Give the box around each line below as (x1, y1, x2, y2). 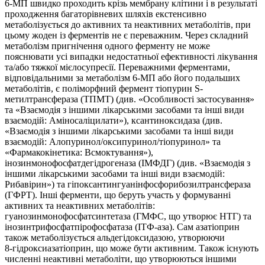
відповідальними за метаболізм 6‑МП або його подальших (5, 73, 240, 83)
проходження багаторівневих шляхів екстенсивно (5, 9, 206, 20)
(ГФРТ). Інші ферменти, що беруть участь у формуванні (5, 190, 231, 201)
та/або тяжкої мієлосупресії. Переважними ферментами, (5, 62, 230, 73)
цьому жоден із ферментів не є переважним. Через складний (5, 30, 248, 41)
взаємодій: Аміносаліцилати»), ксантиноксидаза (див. (5, 115, 222, 126)
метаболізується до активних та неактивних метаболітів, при (5, 20, 251, 30)
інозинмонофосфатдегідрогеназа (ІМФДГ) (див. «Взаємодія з (5, 158, 250, 169)
